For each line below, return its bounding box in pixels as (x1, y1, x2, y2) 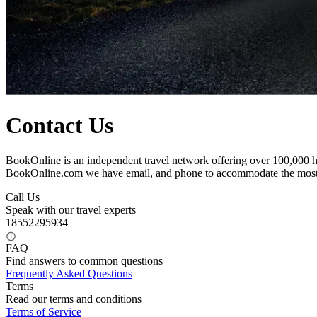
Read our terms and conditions (6, 292, 142, 305)
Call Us (6, 190, 40, 203)
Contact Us (6, 113, 113, 139)
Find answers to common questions (6, 254, 163, 267)
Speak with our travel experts (6, 203, 136, 216)
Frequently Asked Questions (6, 267, 132, 279)
